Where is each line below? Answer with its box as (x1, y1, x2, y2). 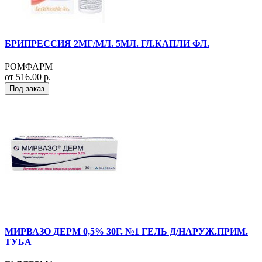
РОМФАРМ (5, 61, 53, 71)
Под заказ (9, 84, 44, 93)
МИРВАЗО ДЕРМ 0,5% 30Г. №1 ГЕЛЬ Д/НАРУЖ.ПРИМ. (5, 226, 248, 237)
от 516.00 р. (5, 71, 51, 82)
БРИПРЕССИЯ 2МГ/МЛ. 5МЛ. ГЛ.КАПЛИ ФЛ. (5, 38, 209, 49)
